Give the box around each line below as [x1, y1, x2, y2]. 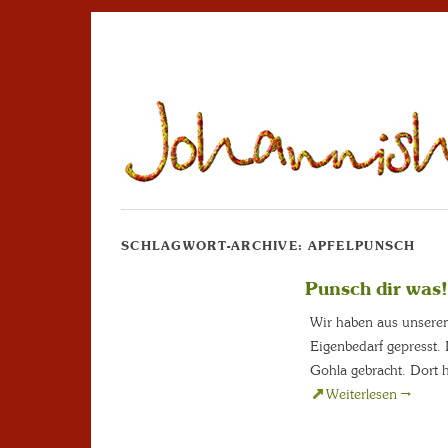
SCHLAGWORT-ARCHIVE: [121, 238, 308, 254]
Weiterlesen [325, 385, 401, 403]
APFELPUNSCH [307, 238, 416, 254]
